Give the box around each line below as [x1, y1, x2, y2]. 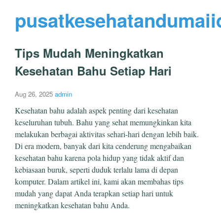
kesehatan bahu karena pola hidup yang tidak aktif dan [15, 152, 184, 163]
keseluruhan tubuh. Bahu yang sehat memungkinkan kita [15, 116, 191, 127]
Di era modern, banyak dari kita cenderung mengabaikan [15, 140, 191, 151]
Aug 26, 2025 [15, 89, 53, 99]
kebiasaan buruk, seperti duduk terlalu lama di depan [15, 164, 178, 175]
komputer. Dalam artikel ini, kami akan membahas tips [15, 176, 184, 186]
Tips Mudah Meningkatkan [15, 44, 164, 61]
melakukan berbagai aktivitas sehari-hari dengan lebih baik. [15, 128, 199, 139]
